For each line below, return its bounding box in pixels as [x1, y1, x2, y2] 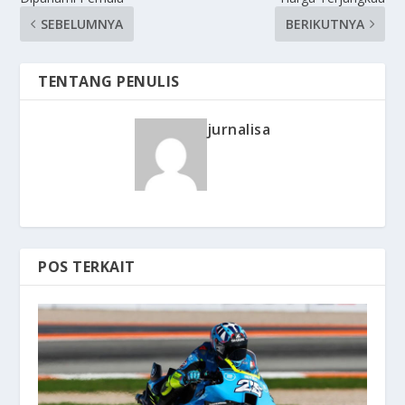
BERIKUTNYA [285, 14, 364, 33]
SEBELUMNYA [41, 14, 124, 33]
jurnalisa [206, 118, 271, 139]
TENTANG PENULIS [38, 71, 180, 91]
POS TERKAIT [38, 256, 136, 277]
